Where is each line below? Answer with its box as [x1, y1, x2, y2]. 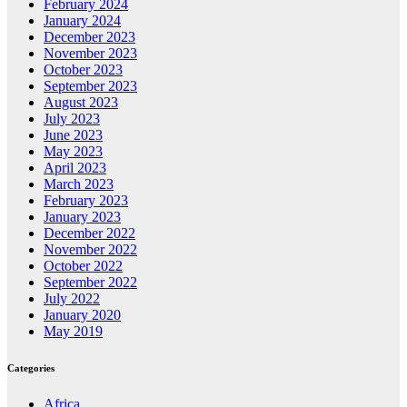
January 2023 [44, 208, 121, 224]
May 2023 [44, 143, 103, 159]
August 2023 [44, 94, 118, 110]
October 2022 [44, 257, 123, 273]
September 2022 [44, 273, 137, 290]
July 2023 [44, 110, 100, 126]
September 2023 [44, 77, 137, 94]
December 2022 [44, 224, 135, 241]
